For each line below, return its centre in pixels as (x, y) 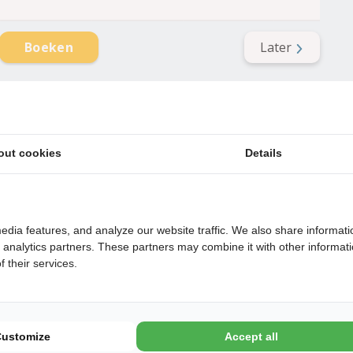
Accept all (251, 337)
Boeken (49, 48)
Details (264, 153)
